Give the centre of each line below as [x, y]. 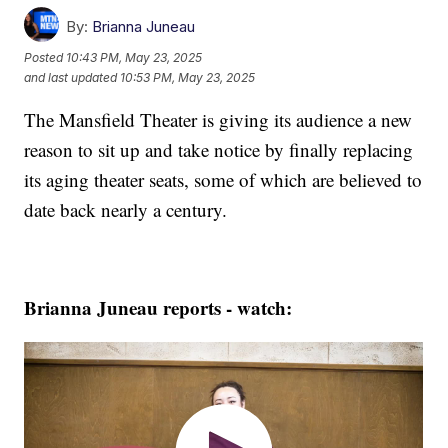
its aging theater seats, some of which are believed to [223, 179]
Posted [45, 58]
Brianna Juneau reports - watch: [158, 307]
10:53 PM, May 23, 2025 [188, 78]
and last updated [71, 78]
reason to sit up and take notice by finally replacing [219, 149]
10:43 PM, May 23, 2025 [134, 58]
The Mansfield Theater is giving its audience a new [218, 119]
